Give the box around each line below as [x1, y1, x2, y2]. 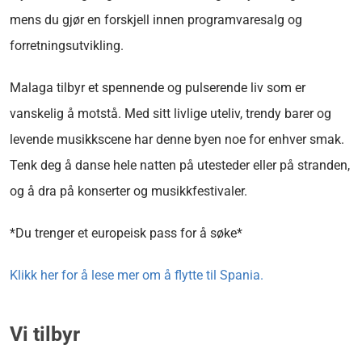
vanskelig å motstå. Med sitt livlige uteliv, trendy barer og [10, 105, 331, 121]
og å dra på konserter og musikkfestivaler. [10, 183, 247, 199]
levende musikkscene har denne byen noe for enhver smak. [10, 131, 344, 147]
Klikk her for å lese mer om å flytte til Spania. [10, 267, 263, 283]
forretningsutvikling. [10, 37, 124, 53]
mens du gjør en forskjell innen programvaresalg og [10, 11, 302, 27]
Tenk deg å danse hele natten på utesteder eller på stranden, [10, 157, 350, 173]
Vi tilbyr [10, 322, 80, 346]
